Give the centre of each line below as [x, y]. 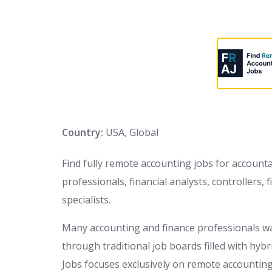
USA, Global [131, 132]
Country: [83, 132]
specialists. [86, 199]
